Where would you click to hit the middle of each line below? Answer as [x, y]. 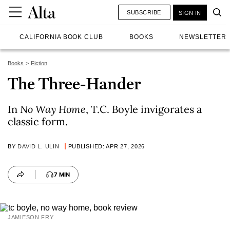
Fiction [39, 63]
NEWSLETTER [203, 37]
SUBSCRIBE [144, 12]
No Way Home [53, 109]
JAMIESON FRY [31, 217]
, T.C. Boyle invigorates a [144, 109]
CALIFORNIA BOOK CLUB [62, 37]
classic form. [38, 121]
